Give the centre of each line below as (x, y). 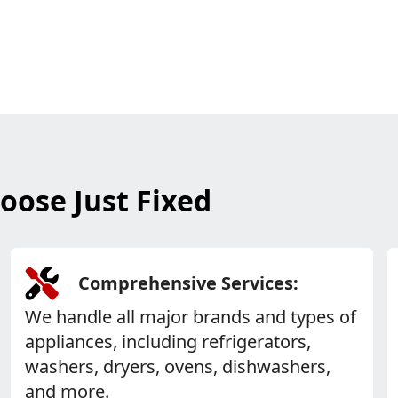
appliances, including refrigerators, (168, 342)
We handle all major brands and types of (191, 317)
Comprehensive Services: (189, 283)
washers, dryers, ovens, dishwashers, (178, 366)
